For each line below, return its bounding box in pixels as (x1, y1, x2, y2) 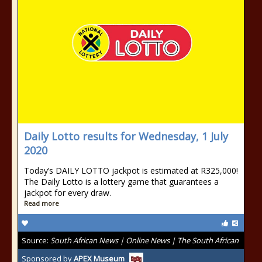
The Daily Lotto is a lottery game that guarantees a (24, 176, 219, 187)
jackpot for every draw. (24, 187, 111, 198)
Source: (22, 235, 50, 246)
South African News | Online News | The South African (50, 235, 239, 246)
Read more (24, 199, 59, 208)
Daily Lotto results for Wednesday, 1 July (24, 129, 228, 143)
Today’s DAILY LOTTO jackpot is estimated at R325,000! (24, 165, 238, 176)
